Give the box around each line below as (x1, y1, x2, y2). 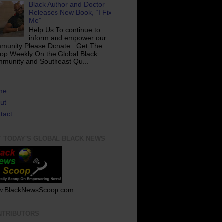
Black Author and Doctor (29, 1, 105, 9)
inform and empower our (29, 34, 107, 42)
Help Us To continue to (29, 26, 101, 34)
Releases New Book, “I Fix (29, 9, 112, 17)
